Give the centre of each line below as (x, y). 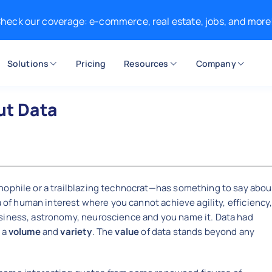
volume (24, 232)
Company (216, 63)
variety (76, 232)
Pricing (91, 63)
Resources (146, 63)
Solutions (28, 63)
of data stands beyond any (197, 232)
